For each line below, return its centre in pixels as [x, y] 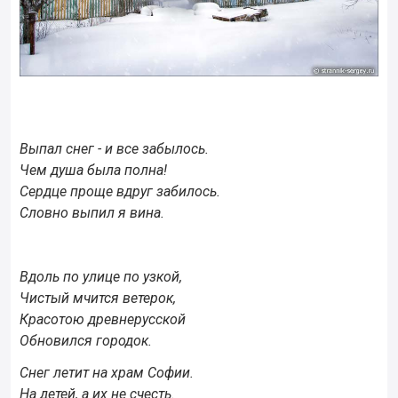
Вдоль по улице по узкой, [101, 276]
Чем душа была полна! [93, 170]
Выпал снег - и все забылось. [114, 148]
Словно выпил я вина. [92, 212]
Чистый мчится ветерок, [98, 298]
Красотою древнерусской [103, 319]
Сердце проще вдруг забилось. [120, 191]
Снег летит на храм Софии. [107, 372]
